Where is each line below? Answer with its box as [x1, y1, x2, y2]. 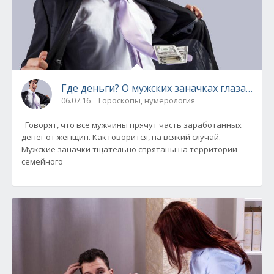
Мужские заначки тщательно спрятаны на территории [21, 143, 237, 155]
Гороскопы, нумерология [98, 94, 195, 106]
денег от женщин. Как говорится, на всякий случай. [21, 131, 221, 143]
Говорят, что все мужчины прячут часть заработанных [21, 119, 242, 130]
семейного [21, 155, 63, 167]
